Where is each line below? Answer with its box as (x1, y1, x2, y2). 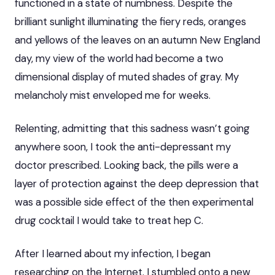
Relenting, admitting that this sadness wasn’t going (15, 121, 250, 135)
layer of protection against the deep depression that (15, 176, 259, 190)
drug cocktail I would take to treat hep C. (15, 213, 203, 227)
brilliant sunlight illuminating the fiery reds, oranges (15, 14, 246, 28)
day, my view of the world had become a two (15, 51, 223, 65)
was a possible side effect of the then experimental (15, 195, 254, 209)
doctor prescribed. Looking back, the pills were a (15, 158, 238, 172)
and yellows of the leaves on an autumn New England (15, 33, 260, 47)
